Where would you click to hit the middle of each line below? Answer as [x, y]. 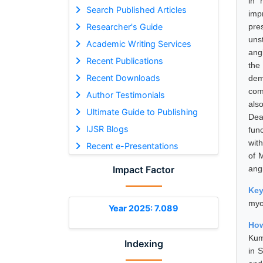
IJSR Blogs [107, 129]
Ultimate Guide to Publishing [142, 112]
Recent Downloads [123, 77]
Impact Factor [144, 169]
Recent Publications [124, 60]
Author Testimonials [125, 95]
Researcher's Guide [124, 26]
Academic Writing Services [139, 43]
